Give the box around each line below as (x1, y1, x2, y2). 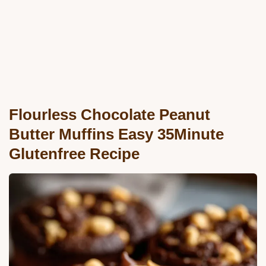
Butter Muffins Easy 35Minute (9, 126, 224, 143)
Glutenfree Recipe (9, 145, 140, 163)
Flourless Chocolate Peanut (9, 106, 210, 123)
